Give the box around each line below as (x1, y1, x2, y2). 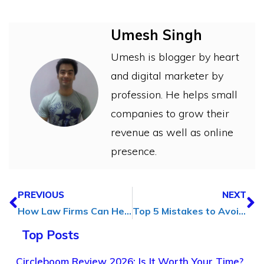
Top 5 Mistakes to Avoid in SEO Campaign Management (238, 205, 246, 217)
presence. (111, 144, 157, 158)
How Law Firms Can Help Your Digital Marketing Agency (124, 205, 131, 217)
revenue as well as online (111, 125, 233, 139)
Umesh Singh (111, 25, 202, 44)
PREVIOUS (18, 189, 64, 201)
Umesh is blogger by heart (111, 49, 239, 64)
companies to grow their (111, 106, 229, 120)
